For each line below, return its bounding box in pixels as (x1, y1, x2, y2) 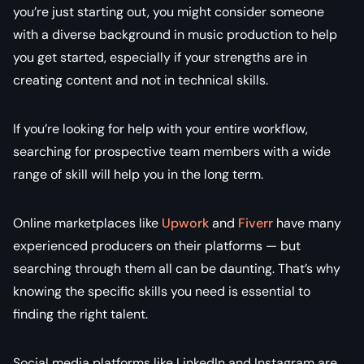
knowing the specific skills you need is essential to (13, 282, 310, 300)
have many (273, 214, 341, 232)
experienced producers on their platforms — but (13, 236, 301, 254)
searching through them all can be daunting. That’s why (13, 259, 340, 277)
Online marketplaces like (13, 214, 158, 232)
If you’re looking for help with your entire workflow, (13, 119, 308, 137)
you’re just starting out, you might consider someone (13, 2, 324, 20)
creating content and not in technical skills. (13, 71, 268, 89)
